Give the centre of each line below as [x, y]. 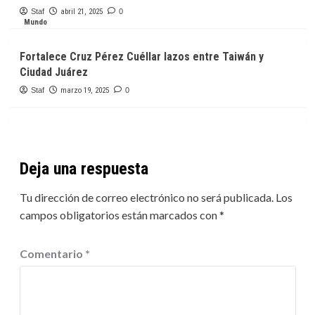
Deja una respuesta [84, 169]
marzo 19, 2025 [84, 91]
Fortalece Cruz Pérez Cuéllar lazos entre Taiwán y [141, 57]
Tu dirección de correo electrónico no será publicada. [146, 198]
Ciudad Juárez [53, 72]
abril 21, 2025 [81, 12]
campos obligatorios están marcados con [119, 215]
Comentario [52, 254]
